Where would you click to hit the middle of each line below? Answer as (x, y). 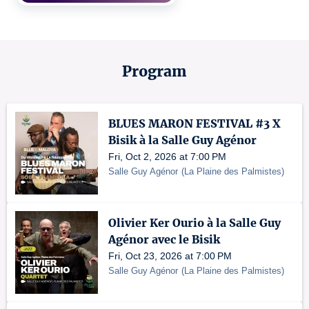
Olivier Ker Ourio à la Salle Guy (195, 223)
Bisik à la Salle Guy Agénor (182, 140)
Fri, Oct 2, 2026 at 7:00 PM (167, 157)
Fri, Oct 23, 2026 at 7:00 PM (170, 256)
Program (154, 71)
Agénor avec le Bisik (164, 239)
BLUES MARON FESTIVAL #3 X (195, 123)
